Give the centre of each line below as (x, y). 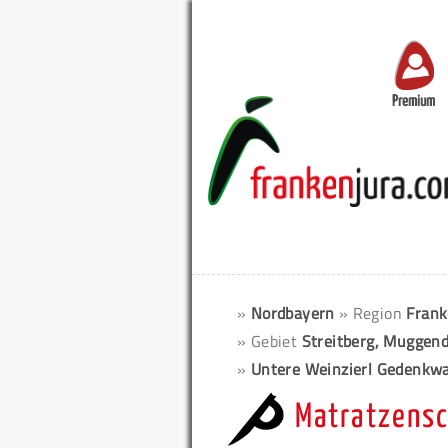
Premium (413, 102)
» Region (372, 313)
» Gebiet (269, 341)
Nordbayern (292, 313)
